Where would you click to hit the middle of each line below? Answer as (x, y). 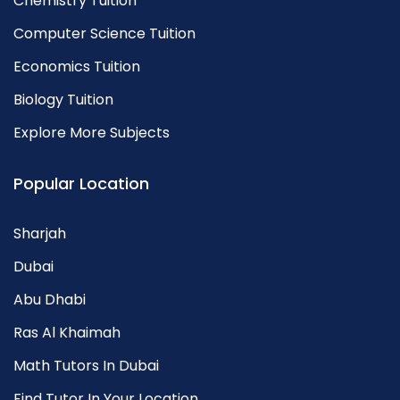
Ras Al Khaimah (67, 333)
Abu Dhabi (50, 300)
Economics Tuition (77, 67)
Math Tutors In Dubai (86, 366)
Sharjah (40, 233)
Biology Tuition (63, 100)
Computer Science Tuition (104, 33)
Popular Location (81, 183)
